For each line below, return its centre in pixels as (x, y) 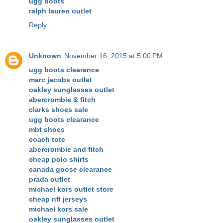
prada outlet (50, 179)
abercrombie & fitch (62, 99)
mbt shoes (47, 129)
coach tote (47, 139)
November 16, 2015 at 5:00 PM (113, 56)
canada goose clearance (70, 169)
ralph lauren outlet (60, 11)
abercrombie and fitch (66, 149)
